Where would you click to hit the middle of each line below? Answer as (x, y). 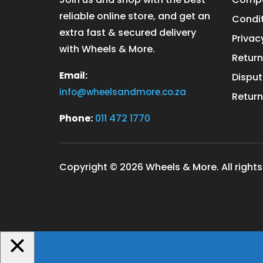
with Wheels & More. (107, 49)
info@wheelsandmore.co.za (122, 92)
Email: (73, 76)
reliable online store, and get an (134, 16)
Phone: (76, 119)
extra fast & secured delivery (127, 33)
